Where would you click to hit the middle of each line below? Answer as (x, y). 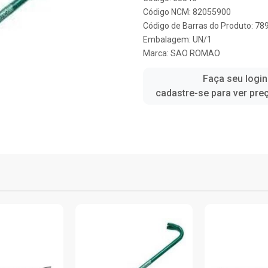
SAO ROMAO (195, 53)
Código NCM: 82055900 (187, 12)
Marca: (157, 53)
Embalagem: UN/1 (177, 39)
